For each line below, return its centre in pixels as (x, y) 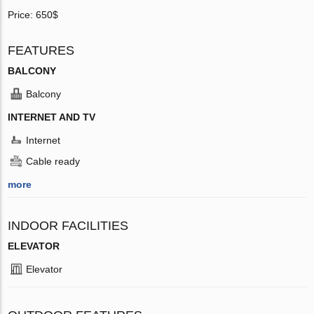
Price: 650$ (33, 14)
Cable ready (53, 161)
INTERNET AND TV (52, 117)
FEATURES (41, 50)
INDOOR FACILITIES (68, 225)
